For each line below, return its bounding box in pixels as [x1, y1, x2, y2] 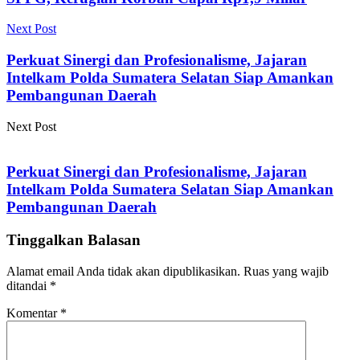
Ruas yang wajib [243, 264, 329, 278]
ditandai [6, 278, 50, 292]
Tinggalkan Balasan [6, 231, 141, 249]
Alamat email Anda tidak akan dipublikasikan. [6, 264, 240, 278]
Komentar [6, 305, 60, 320]
